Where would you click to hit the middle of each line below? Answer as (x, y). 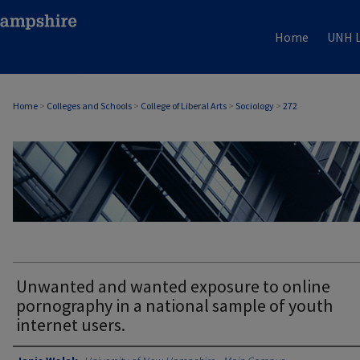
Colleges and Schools (89, 106)
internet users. (71, 325)
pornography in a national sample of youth (174, 305)
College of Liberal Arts (184, 106)
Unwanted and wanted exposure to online (173, 286)
